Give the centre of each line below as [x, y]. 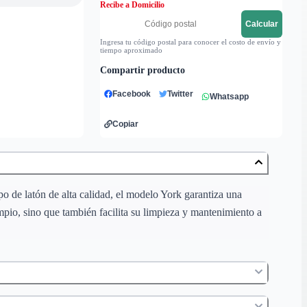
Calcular [261, 24]
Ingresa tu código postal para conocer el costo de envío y [191, 41]
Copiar [126, 124]
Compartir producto [143, 70]
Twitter [181, 94]
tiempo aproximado [132, 50]
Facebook [132, 94]
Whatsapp [230, 96]
